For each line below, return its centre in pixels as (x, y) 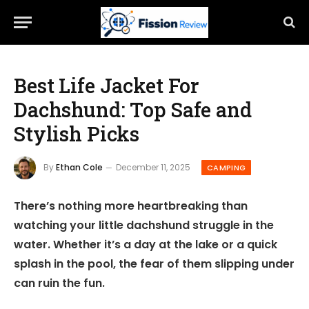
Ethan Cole (79, 167)
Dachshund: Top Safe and (133, 110)
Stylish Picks (77, 134)
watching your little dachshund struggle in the (144, 226)
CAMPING (227, 167)
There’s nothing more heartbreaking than (131, 206)
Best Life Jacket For (107, 86)
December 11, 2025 (153, 167)
